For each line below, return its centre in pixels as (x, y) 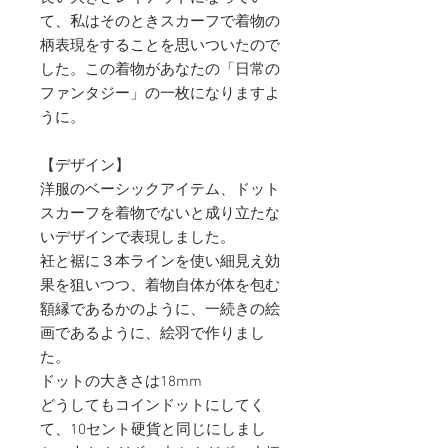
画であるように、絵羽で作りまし (152, 334)
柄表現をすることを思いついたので (160, 46)
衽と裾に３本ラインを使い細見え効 (160, 262)
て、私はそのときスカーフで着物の (160, 22)
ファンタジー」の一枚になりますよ (160, 94)
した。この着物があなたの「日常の (160, 70)
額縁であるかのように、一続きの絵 (160, 310)
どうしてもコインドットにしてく (152, 406)
